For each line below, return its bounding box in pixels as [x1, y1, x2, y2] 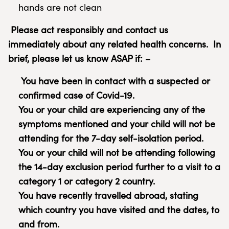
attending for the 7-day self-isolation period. [18, 132, 203, 144]
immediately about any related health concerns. [8, 38, 213, 50]
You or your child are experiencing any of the [18, 103, 205, 116]
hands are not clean [18, 1, 102, 13]
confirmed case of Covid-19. [18, 89, 134, 101]
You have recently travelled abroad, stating [18, 189, 198, 201]
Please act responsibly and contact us [11, 24, 168, 36]
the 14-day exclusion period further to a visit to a [18, 161, 220, 173]
